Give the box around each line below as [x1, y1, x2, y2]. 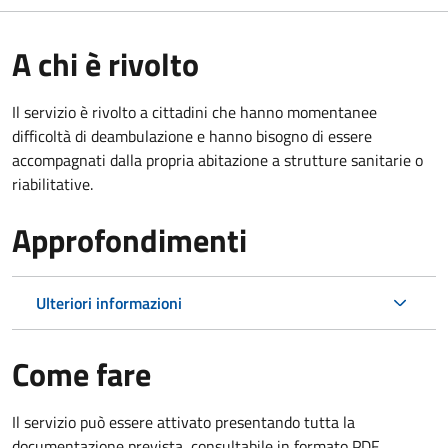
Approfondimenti [12, 215, 247, 264]
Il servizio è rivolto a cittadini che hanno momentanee [12, 99, 377, 124]
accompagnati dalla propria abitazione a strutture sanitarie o [12, 147, 423, 172]
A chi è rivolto [12, 39, 199, 88]
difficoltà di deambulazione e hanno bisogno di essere [12, 123, 372, 148]
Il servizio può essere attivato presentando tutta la [12, 409, 355, 434]
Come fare [12, 349, 151, 398]
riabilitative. [12, 171, 93, 196]
